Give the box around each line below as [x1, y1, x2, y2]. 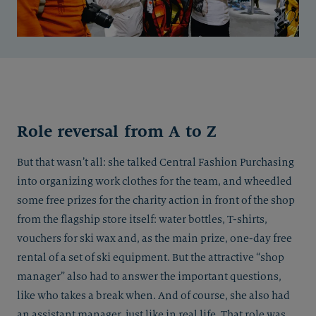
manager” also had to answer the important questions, [17, 270, 281, 284]
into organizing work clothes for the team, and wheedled [17, 175, 292, 188]
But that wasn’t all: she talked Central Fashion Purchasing [17, 156, 294, 169]
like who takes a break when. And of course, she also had [17, 289, 290, 303]
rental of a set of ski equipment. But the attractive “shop [17, 251, 284, 265]
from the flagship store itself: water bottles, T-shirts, [17, 213, 267, 226]
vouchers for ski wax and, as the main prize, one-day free [17, 232, 292, 245]
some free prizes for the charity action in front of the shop [17, 194, 295, 207]
